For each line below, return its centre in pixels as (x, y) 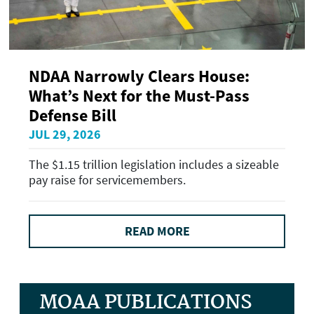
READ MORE (157, 231)
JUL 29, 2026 (65, 134)
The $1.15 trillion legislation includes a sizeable (154, 165)
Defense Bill (73, 115)
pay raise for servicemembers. (107, 180)
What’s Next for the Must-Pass (139, 95)
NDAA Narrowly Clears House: (139, 76)
